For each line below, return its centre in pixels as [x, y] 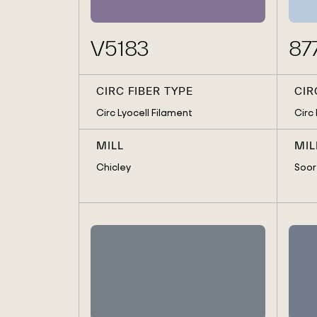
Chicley [113, 167]
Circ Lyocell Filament [144, 113]
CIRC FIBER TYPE [145, 91]
